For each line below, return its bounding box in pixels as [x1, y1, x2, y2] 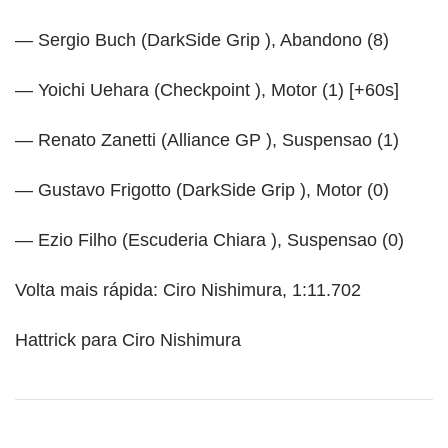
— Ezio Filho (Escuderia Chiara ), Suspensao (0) [15, 229, 404, 250]
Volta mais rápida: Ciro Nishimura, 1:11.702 [15, 279, 361, 300]
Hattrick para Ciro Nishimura [15, 329, 241, 350]
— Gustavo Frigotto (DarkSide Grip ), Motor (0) [15, 179, 389, 200]
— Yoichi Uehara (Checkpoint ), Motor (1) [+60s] [15, 79, 399, 100]
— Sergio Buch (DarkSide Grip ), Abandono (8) [15, 29, 389, 50]
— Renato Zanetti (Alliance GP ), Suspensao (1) [15, 129, 399, 150]
